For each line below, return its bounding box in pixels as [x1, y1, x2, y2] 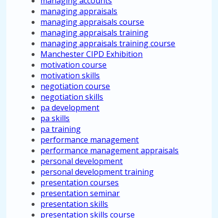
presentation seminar [40, 188, 120, 199]
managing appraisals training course [40, 38, 176, 49]
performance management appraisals [40, 145, 179, 156]
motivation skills [40, 70, 100, 81]
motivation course [40, 59, 107, 70]
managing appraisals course [40, 17, 145, 27]
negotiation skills [40, 91, 104, 102]
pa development [40, 102, 100, 113]
